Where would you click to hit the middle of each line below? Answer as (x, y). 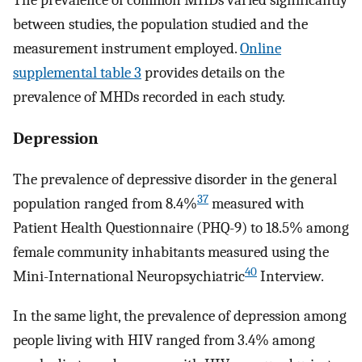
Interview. (290, 277)
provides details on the (213, 72)
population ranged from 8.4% (105, 204)
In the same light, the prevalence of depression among (180, 316)
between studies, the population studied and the (160, 24)
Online (261, 48)
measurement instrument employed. (126, 48)
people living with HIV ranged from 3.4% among (164, 340)
